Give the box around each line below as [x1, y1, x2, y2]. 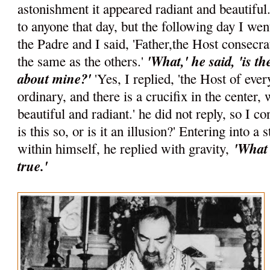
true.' [17, 156, 48, 176]
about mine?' [17, 69, 92, 89]
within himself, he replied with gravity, [17, 139, 230, 158]
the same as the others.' [17, 52, 148, 71]
